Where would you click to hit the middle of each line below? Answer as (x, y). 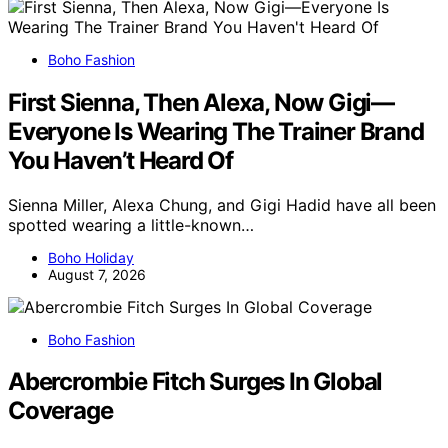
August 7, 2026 (97, 274)
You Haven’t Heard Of (121, 160)
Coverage (60, 411)
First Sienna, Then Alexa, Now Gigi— (201, 102)
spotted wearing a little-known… (131, 224)
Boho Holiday (91, 257)
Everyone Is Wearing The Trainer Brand (216, 131)
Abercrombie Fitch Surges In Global (195, 382)
